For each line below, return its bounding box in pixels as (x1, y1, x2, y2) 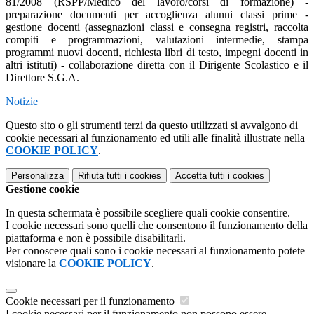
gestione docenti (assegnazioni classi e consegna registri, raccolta (6, 21, 308, 34)
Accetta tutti (175, 170, 225, 182)
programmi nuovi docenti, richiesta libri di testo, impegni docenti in (6, 46, 308, 59)
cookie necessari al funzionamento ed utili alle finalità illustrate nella (6, 132, 305, 144)
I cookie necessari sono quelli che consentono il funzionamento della (6, 219, 308, 232)
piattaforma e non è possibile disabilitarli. (6, 232, 186, 245)
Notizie (6, 95, 38, 108)
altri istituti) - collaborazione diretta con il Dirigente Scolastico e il (6, 59, 308, 71)
